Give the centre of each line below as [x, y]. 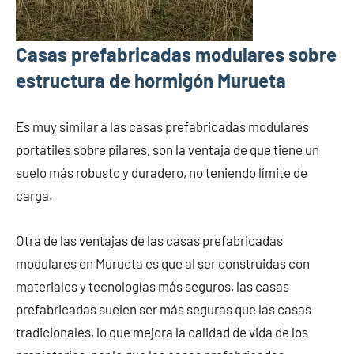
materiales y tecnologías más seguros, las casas [153, 286]
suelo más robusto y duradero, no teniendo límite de [162, 173]
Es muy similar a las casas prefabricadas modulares [162, 127]
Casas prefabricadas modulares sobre [176, 55]
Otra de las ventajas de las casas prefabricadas [149, 241]
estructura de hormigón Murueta [151, 81]
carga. [34, 196]
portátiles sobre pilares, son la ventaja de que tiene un [168, 150]
